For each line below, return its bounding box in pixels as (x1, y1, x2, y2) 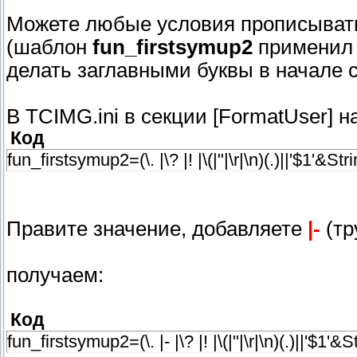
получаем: (6, 264, 104, 287)
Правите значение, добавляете (6, 218, 308, 241)
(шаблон (6, 36, 92, 59)
